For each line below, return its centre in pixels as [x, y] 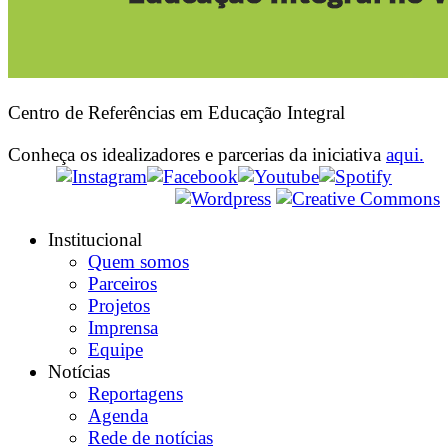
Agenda [118, 415]
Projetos [119, 305]
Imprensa [123, 327]
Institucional [95, 239]
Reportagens [135, 393]
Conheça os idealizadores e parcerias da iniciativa [197, 154]
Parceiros [122, 283]
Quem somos [138, 261]
